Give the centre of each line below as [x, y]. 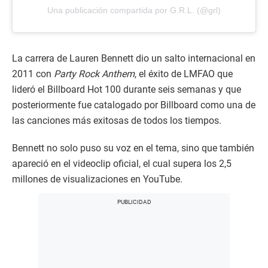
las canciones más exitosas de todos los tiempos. [117, 121]
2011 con [33, 74]
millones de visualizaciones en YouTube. [97, 179]
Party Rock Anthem [94, 74]
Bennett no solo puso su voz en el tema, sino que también [133, 148]
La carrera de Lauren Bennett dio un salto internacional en [134, 59]
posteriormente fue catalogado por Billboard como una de [134, 105]
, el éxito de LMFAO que [184, 74]
